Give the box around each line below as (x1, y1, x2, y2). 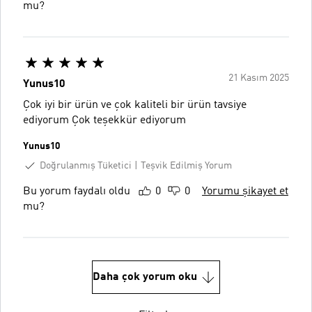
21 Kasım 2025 (228, 72, 289, 83)
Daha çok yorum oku (93, 272, 197, 283)
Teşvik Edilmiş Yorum (141, 160, 232, 171)
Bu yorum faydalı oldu (23, 186, 130, 198)
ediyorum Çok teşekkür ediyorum (72, 114, 186, 126)
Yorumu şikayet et (202, 186, 288, 198)
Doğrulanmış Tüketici (40, 160, 132, 171)
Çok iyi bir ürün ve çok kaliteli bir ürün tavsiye (23, 99, 247, 111)
